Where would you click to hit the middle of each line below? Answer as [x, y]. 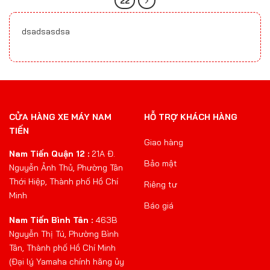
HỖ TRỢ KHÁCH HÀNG [191, 117]
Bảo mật [161, 164]
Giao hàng [164, 143]
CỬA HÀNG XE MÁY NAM [60, 117]
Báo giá [159, 206]
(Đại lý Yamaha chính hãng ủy [67, 262]
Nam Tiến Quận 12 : [49, 154]
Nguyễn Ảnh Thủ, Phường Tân [66, 168]
